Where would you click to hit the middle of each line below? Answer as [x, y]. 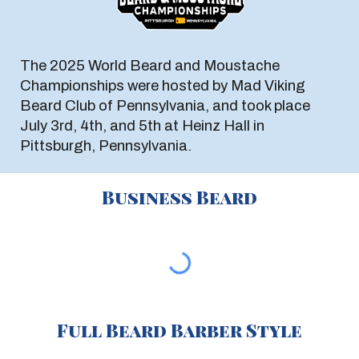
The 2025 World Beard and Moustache [150, 65]
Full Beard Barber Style [179, 330]
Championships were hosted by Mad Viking [163, 85]
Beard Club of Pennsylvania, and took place [165, 105]
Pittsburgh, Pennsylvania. [106, 145]
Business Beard [179, 197]
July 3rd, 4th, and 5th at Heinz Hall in [143, 125]
